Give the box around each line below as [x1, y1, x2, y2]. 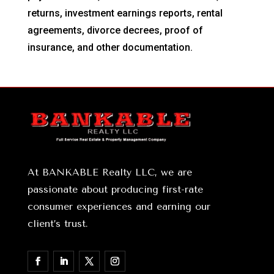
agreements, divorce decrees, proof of [27, 24, 203, 37]
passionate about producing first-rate [27, 183, 203, 195]
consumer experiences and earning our [27, 200, 210, 212]
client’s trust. [27, 217, 88, 229]
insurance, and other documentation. [27, 42, 193, 54]
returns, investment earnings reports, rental [27, 7, 223, 20]
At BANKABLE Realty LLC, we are [27, 166, 192, 178]
